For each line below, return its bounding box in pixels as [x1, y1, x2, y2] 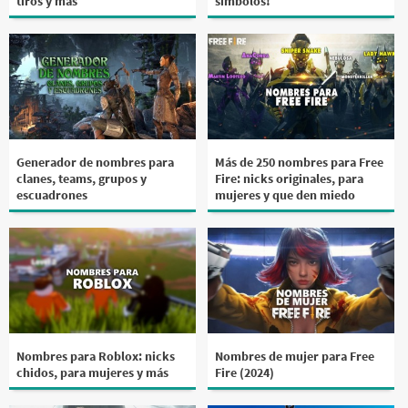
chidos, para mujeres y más [16, 363, 168, 381]
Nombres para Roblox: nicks [16, 347, 175, 364]
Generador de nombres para [16, 153, 174, 170]
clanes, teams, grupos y [16, 169, 147, 187]
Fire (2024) [215, 363, 275, 381]
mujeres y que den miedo [215, 186, 356, 203]
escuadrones [16, 186, 87, 203]
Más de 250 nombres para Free [215, 153, 384, 170]
